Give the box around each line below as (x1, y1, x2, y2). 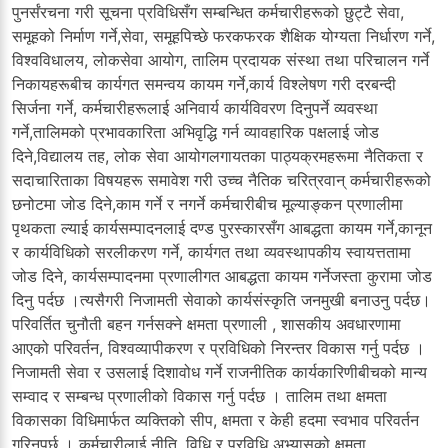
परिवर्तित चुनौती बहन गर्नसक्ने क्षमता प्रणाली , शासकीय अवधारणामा (12, 313, 401, 334)
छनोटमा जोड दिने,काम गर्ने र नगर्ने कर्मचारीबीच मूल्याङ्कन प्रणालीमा (12, 193, 403, 214)
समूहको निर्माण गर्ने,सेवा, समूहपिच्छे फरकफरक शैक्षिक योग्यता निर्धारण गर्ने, (12, 25, 435, 46)
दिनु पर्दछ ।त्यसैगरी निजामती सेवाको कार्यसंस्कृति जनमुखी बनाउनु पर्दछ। (12, 289, 431, 310)
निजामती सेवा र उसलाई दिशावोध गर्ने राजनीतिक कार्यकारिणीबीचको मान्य (12, 361, 427, 382)
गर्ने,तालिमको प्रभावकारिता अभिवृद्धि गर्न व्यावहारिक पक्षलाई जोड (12, 121, 379, 142)
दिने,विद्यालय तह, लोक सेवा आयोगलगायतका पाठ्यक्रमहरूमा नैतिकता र (12, 145, 423, 166)
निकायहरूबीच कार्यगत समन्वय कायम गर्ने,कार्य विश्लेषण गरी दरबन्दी (12, 73, 396, 94)
